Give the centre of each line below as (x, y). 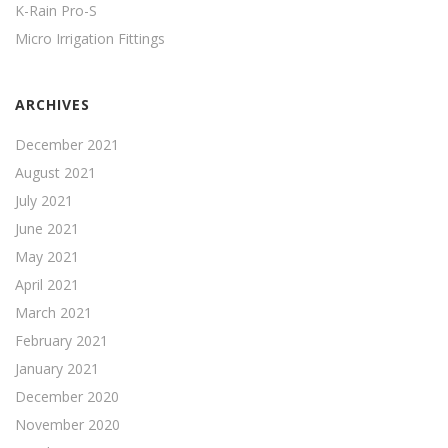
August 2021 (55, 172)
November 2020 (67, 424)
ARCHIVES (52, 104)
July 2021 (44, 200)
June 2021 (47, 228)
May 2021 (47, 256)
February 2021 (61, 340)
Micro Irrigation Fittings (90, 38)
